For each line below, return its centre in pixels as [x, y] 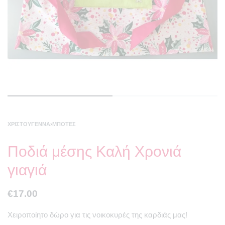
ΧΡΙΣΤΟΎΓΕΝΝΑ [29, 124]
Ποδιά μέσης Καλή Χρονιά [94, 152]
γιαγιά [27, 170]
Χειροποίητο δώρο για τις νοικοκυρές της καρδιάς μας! [97, 215]
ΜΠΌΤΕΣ [64, 124]
